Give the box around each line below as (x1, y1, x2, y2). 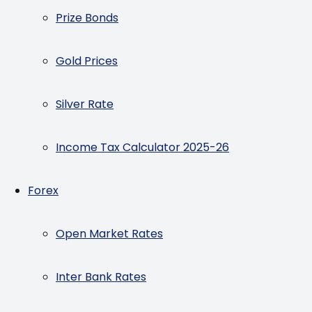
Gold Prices (56, 53, 118, 69)
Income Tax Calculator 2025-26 (56, 139, 229, 155)
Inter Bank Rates (56, 269, 146, 285)
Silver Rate (56, 96, 114, 112)
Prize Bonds (56, 10, 118, 26)
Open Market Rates (56, 226, 163, 242)
